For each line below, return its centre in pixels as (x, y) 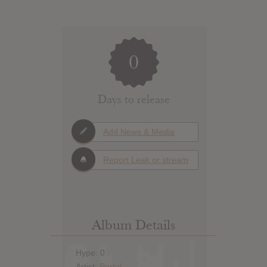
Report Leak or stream (146, 160)
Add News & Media (139, 132)
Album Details (133, 225)
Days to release (133, 100)
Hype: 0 (90, 253)
